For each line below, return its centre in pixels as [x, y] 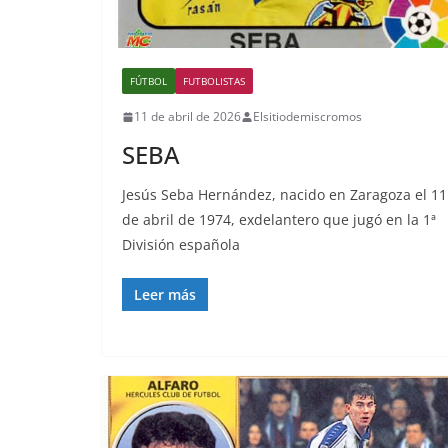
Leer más [165, 295]
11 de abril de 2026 [187, 117]
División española [181, 245]
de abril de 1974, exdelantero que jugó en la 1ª [279, 220]
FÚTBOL [148, 81]
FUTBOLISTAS [214, 81]
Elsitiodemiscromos [307, 117]
